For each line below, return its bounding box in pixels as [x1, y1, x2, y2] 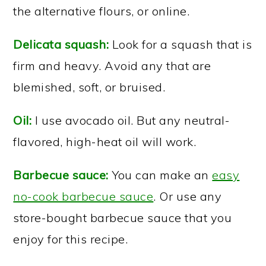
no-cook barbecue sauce [13, 189, 154, 204]
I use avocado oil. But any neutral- [31, 113, 230, 128]
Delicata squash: [13, 37, 109, 52]
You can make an [108, 167, 213, 182]
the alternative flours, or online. [13, 4, 190, 18]
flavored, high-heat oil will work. [13, 134, 197, 149]
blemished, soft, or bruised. [13, 80, 166, 94]
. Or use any [153, 189, 222, 204]
